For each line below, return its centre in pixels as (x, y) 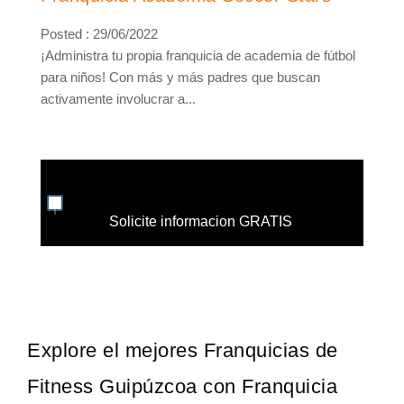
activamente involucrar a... (118, 99)
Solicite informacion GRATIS (201, 222)
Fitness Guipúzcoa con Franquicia (182, 387)
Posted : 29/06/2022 (99, 34)
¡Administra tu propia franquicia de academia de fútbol (198, 56)
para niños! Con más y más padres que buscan (180, 78)
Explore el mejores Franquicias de (183, 351)
